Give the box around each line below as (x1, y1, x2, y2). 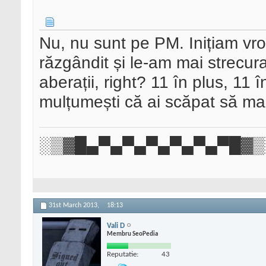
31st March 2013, (49, 202, 101, 210)
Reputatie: (107, 250, 138, 258)
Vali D (107, 221, 125, 230)
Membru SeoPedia (107, 230, 158, 237)
